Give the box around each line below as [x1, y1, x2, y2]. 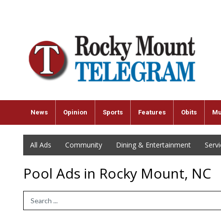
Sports [103, 109, 123, 116]
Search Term [23, 195, 65, 205]
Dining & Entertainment [116, 140, 191, 149]
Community [65, 140, 102, 149]
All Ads [30, 140, 51, 149]
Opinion [63, 109, 87, 116]
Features [138, 109, 166, 116]
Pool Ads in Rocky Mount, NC [23, 164, 211, 183]
